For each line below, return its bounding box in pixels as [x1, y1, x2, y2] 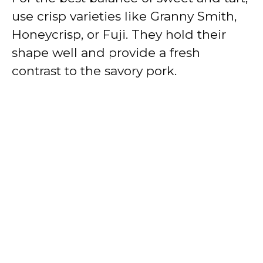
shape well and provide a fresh [12, 45, 200, 60]
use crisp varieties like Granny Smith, [12, 8, 237, 23]
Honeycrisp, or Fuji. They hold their [12, 26, 226, 42]
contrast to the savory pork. [12, 63, 177, 78]
